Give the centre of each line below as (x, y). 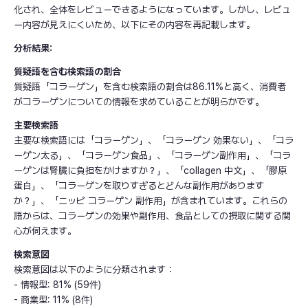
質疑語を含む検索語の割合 (67, 72)
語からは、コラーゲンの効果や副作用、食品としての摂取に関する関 (152, 216)
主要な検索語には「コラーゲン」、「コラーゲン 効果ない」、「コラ (154, 141)
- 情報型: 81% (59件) (57, 285)
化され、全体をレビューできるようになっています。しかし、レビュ (152, 10)
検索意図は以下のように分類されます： (94, 270)
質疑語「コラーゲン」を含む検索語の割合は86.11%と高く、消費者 (150, 87)
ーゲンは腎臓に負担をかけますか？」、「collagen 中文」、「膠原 (150, 171)
